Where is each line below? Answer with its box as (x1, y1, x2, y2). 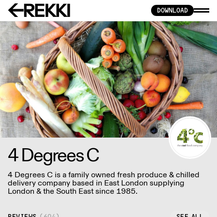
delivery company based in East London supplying (8, 177, 185, 188)
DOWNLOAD (157, 5, 188, 15)
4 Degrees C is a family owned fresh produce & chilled (8, 169, 200, 180)
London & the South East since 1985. (8, 185, 138, 197)
